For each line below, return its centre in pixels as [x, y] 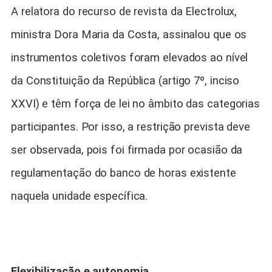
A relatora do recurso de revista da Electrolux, [124, 12]
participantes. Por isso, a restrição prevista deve [131, 127]
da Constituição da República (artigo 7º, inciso [125, 81]
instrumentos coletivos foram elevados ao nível [130, 58]
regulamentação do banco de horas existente [124, 173]
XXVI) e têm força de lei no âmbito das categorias [136, 104]
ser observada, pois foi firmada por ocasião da [127, 150]
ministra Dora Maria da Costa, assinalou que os [129, 35]
